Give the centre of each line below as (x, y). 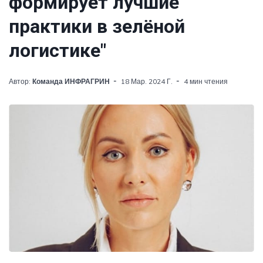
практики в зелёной (97, 26)
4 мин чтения (206, 81)
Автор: (21, 81)
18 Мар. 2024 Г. (147, 81)
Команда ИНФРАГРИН (71, 81)
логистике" (58, 50)
